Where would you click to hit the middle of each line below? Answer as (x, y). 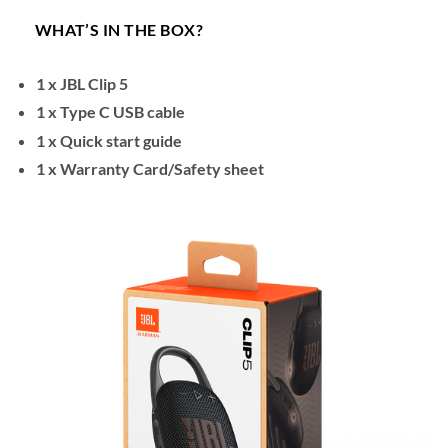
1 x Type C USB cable (110, 112)
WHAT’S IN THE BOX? (118, 30)
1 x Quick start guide (108, 140)
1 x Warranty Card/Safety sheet (149, 169)
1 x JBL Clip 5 (81, 83)
